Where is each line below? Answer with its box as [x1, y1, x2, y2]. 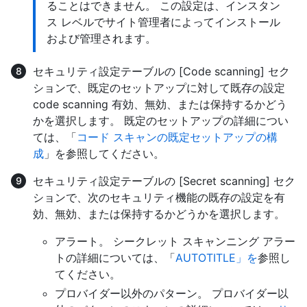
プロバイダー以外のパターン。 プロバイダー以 [55, 286, 288, 300]
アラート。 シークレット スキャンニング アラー [55, 234, 295, 248]
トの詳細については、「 [55, 250, 175, 265]
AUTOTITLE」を [175, 250, 258, 265]
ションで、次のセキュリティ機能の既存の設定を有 [33, 190, 285, 204]
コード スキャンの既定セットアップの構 [77, 130, 278, 144]
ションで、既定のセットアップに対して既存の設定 [33, 80, 285, 95]
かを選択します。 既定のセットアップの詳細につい [33, 113, 288, 127]
